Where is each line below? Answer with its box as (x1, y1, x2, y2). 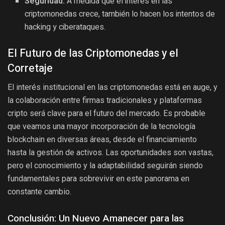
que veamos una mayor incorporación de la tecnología (8, 122, 195, 132)
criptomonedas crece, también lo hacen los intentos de (25, 8, 215, 20)
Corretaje (8, 60, 53, 76)
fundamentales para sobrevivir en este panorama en (8, 174, 189, 184)
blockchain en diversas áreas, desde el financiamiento (8, 135, 197, 145)
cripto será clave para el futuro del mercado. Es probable (8, 108, 205, 119)
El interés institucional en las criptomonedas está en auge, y (8, 82, 217, 92)
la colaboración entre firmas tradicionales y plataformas (8, 95, 202, 105)
